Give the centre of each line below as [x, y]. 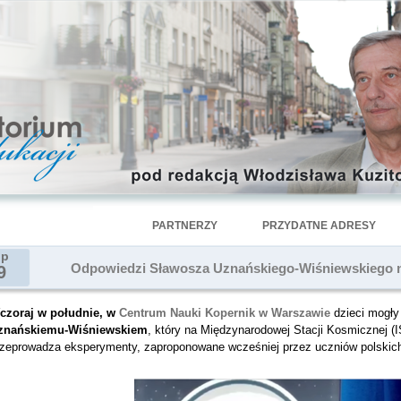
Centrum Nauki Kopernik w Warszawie [224, 313]
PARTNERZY [185, 226]
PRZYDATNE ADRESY [319, 226]
